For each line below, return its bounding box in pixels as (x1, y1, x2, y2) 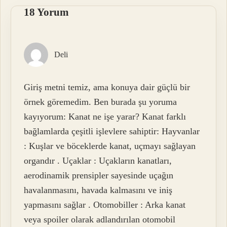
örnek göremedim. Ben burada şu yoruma (24, 97, 177, 107)
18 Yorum (24, 6, 69, 18)
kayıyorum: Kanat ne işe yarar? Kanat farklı (24, 111, 186, 122)
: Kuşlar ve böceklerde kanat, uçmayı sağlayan (24, 141, 196, 152)
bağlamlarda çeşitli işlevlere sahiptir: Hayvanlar (24, 126, 200, 137)
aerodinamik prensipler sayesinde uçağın (24, 170, 174, 181)
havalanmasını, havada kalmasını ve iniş (24, 185, 173, 196)
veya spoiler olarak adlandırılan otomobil (24, 214, 176, 225)
